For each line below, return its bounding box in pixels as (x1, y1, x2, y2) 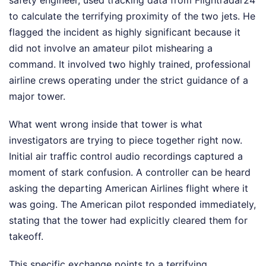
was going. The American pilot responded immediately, (9, 198, 256, 211)
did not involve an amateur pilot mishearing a (9, 42, 213, 55)
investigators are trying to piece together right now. (9, 134, 242, 147)
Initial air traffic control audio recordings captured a (9, 150, 243, 163)
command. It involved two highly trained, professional (9, 58, 251, 71)
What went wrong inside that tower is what (9, 118, 202, 131)
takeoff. (9, 230, 43, 243)
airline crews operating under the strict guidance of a (9, 74, 248, 87)
